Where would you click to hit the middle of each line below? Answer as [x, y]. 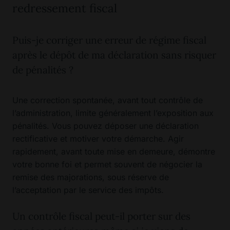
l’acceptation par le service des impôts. [88, 190]
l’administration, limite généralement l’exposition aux [113, 113]
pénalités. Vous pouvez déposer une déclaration [106, 126]
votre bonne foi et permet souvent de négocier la [107, 165]
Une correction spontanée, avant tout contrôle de [108, 100]
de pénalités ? [43, 70]
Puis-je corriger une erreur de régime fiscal [109, 40]
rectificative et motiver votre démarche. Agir [98, 139]
